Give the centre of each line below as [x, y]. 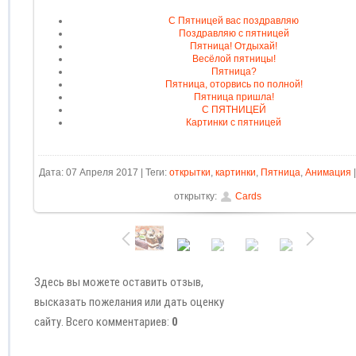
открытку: [196, 197]
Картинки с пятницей [234, 123]
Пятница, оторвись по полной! [234, 85]
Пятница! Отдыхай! [234, 46]
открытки [190, 173]
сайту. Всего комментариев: [103, 322]
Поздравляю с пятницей [234, 34]
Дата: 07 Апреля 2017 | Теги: [104, 173]
